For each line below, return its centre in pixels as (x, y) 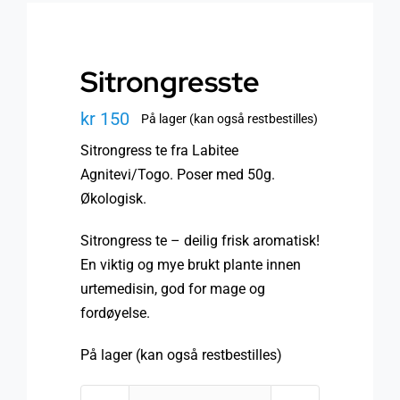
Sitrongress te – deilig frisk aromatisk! (200, 240)
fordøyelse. (115, 312)
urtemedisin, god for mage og (173, 288)
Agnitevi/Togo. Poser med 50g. (178, 174)
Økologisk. (113, 198)
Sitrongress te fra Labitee (159, 150)
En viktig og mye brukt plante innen (191, 264)
